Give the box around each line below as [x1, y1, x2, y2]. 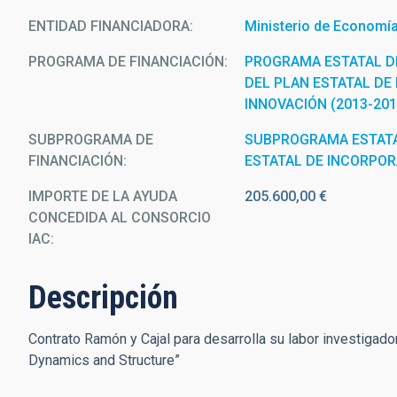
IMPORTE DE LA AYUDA [28, 188, 177, 205]
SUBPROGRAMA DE [28, 131, 153, 148]
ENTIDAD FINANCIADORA [28, 18, 190, 35]
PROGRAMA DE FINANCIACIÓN [28, 53, 224, 70]
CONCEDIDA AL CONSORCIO [28, 209, 211, 226]
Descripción [28, 279, 178, 316]
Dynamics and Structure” [28, 352, 183, 369]
